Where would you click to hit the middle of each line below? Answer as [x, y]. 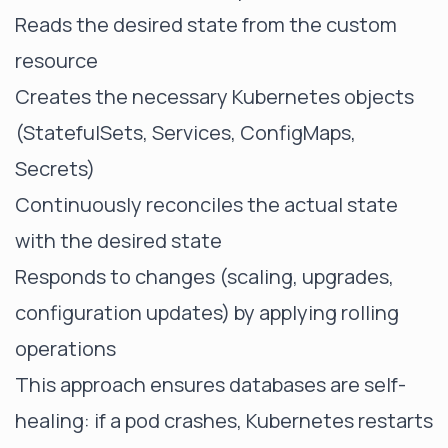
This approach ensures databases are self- [210, 384]
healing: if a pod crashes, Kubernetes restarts [224, 420]
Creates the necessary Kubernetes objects [214, 96]
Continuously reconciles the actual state [206, 204]
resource [56, 60]
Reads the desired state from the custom [206, 24]
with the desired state [118, 240]
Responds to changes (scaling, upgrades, [204, 276]
